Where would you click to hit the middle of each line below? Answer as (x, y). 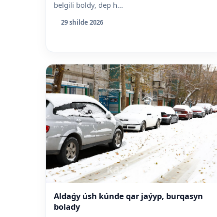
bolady (67, 206)
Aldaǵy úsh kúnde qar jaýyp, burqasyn (128, 196)
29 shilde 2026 (82, 22)
